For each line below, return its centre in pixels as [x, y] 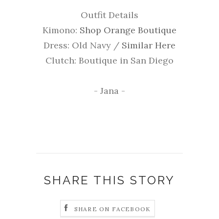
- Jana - [109, 91]
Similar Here [149, 45]
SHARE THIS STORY [109, 180]
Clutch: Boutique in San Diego [109, 61]
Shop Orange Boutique [128, 30]
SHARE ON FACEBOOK [112, 209]
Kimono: [61, 30]
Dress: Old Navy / [83, 45]
